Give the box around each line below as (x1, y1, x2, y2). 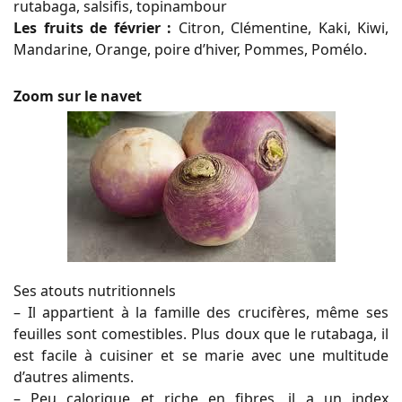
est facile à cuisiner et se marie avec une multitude (13, 345, 389, 366)
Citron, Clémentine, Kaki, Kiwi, (171, 18, 389, 39)
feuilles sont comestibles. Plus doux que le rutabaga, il (13, 324, 389, 345)
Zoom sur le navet (13, 86, 145, 107)
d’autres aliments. (13, 367, 134, 388)
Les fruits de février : (13, 18, 171, 39)
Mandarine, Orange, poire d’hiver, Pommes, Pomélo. (13, 39, 367, 60)
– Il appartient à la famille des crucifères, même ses (13, 302, 389, 323)
